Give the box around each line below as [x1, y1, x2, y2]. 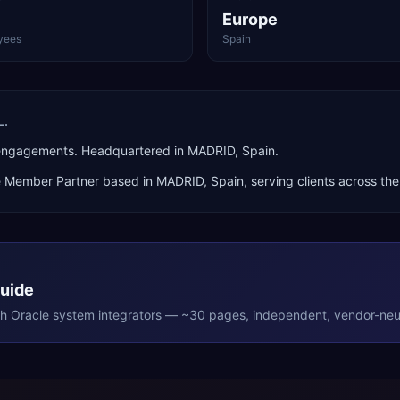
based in [99, 173, 156, 188]
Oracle [11, 307, 49, 322]
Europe [222, 10, 278, 29]
